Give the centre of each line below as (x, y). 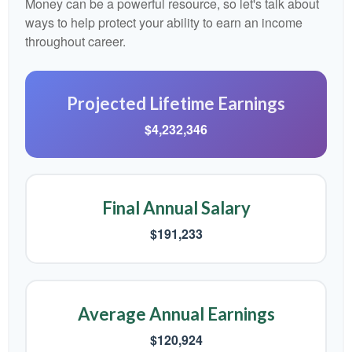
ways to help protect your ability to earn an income (164, 22)
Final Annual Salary (176, 208)
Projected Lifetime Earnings (176, 103)
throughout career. (75, 41)
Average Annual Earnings (176, 314)
